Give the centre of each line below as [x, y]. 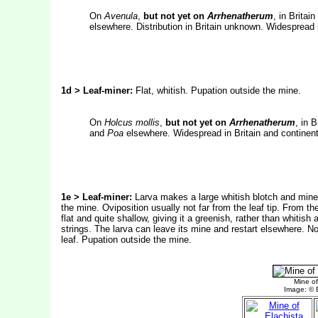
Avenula [121, 16]
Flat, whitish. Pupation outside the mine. [218, 91]
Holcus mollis [132, 122]
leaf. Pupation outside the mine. [126, 240]
